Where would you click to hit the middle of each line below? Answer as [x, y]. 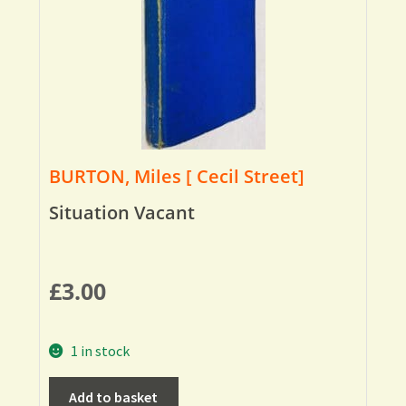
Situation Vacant [121, 213]
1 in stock [101, 351]
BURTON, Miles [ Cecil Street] [176, 177]
